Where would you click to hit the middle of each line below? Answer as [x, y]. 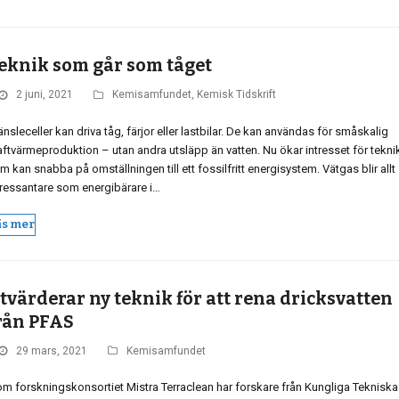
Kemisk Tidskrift [236, 95]
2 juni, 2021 [44, 95]
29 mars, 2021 [51, 350]
